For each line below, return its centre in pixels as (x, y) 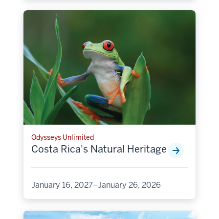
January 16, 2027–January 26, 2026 (96, 185)
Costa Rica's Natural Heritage (99, 149)
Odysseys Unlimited (63, 138)
